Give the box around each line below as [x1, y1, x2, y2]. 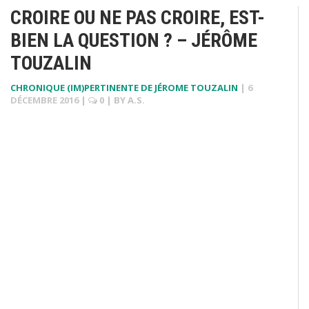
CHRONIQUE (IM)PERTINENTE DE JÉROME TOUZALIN [10, 81, 238, 94]
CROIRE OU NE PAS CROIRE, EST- [10, 6, 265, 29]
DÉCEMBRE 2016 [10, 93, 79, 106]
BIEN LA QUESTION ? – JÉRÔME [10, 28, 257, 52]
